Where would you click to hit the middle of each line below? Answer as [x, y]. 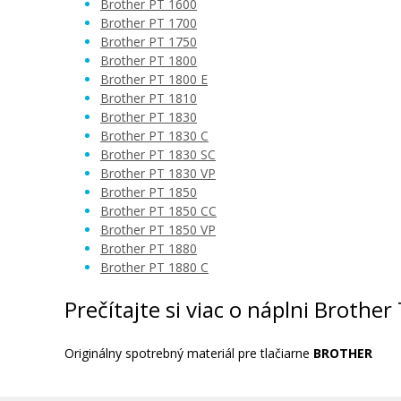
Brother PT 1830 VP [158, 173]
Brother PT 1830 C [154, 136]
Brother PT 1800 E [154, 79]
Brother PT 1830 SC [158, 154]
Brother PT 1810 [149, 98]
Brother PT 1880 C [154, 267]
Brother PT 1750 [149, 42]
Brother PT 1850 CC [158, 211]
